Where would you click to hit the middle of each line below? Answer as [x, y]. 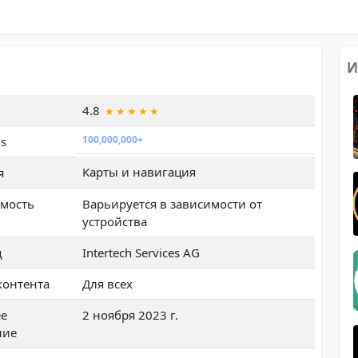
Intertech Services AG [141, 252]
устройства [115, 221]
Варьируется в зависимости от [172, 203]
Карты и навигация [139, 171]
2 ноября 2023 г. [130, 314]
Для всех [107, 283]
